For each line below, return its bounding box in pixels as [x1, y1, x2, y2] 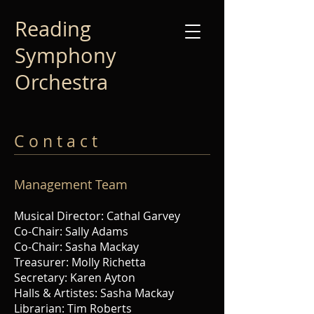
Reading [15, 15, 91, 42]
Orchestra [15, 69, 108, 95]
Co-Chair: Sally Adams [14, 224, 128, 239]
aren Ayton [77, 270, 135, 285]
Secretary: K [14, 270, 77, 285]
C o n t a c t [14, 130, 97, 152]
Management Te [14, 176, 109, 193]
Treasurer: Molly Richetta [14, 254, 146, 270]
